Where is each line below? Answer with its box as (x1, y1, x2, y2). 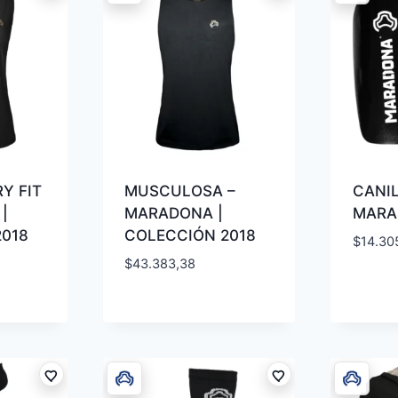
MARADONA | (124, 204, 224, 223)
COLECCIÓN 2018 (124, 227, 257, 245)
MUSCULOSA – (124, 182, 236, 201)
